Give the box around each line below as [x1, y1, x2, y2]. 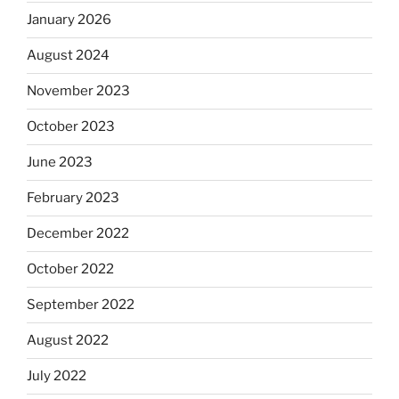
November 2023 [27, 83, 130, 100]
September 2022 [27, 297, 134, 313]
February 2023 [27, 190, 119, 207]
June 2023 [27, 154, 93, 171]
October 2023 [27, 118, 115, 135]
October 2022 [27, 261, 114, 278]
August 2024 [27, 47, 110, 64]
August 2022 [27, 332, 109, 349]
